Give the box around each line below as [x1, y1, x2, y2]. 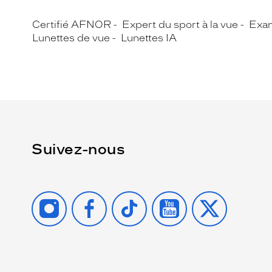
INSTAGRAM [32, 191, 100, 201]
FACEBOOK [72, 191, 136, 201]
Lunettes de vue [32, 32, 110, 44]
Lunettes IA [121, 32, 177, 44]
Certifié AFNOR [32, 19, 111, 30]
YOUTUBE [152, 191, 208, 201]
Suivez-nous [32, 140, 125, 158]
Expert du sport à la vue [122, 19, 238, 30]
